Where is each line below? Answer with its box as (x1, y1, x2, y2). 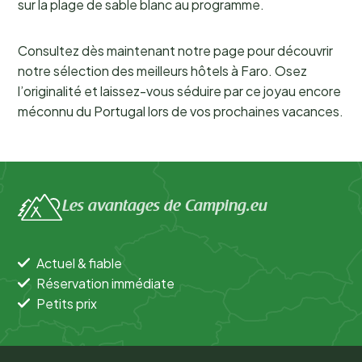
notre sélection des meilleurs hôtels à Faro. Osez (18, 62, 307, 79)
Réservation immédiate (36, 274, 175, 292)
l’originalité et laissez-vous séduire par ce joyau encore (18, 82, 341, 99)
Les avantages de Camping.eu (62, 199, 267, 216)
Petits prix (36, 294, 97, 312)
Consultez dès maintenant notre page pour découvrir (18, 42, 333, 59)
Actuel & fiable (36, 254, 122, 271)
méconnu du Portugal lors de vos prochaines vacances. (18, 103, 343, 120)
